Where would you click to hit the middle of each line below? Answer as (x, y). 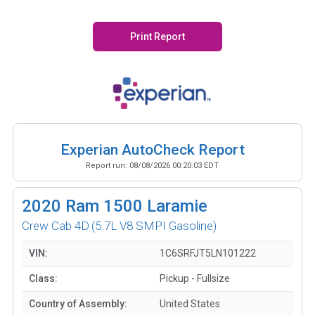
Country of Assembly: (78, 303)
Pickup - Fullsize (195, 278)
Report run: (108, 165)
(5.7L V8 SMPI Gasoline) (154, 225)
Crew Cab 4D (56, 225)
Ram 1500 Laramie (136, 206)
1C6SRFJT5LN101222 (208, 253)
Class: (43, 278)
